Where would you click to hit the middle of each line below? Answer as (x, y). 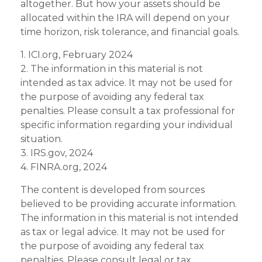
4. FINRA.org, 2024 (64, 167)
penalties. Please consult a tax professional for (128, 111)
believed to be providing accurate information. (129, 204)
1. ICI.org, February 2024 (77, 55)
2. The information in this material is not (112, 69)
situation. (42, 139)
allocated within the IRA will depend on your (125, 18)
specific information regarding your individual (127, 125)
